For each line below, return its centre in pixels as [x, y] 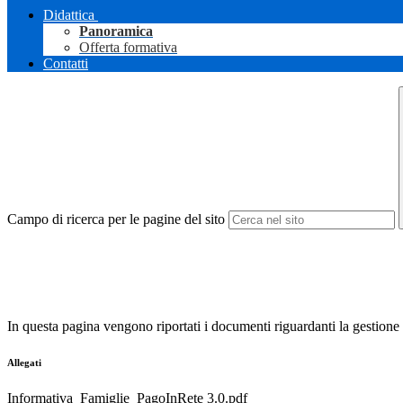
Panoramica [116, 31]
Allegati [24, 363]
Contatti [66, 64]
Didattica [69, 15]
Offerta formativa [128, 48]
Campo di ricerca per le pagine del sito [116, 219]
